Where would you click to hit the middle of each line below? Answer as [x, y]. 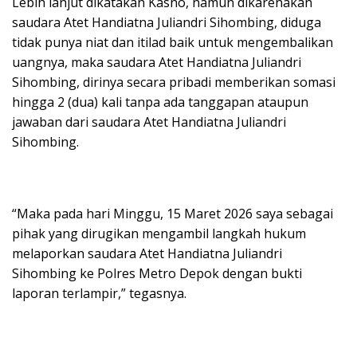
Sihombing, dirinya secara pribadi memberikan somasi [174, 82]
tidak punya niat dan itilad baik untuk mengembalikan [173, 42]
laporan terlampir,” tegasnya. [99, 293]
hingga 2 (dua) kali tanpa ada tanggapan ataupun [160, 102]
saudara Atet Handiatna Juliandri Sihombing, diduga [167, 22]
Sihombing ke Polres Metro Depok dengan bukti [157, 273]
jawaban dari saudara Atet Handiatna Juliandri [149, 122]
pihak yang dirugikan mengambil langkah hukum [159, 233]
